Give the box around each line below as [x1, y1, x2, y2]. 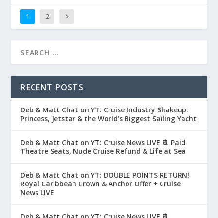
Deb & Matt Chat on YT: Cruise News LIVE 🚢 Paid [20, 138, 186, 147]
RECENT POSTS [20, 82, 84, 93]
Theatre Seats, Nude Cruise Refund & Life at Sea [20, 146, 186, 156]
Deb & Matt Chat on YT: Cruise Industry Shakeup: [20, 105, 189, 115]
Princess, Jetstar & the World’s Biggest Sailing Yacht [20, 114, 197, 124]
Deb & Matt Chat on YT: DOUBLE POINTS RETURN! [20, 170, 190, 180]
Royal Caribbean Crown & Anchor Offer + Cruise [20, 179, 181, 189]
